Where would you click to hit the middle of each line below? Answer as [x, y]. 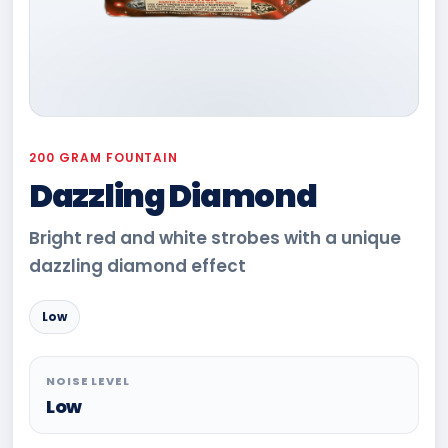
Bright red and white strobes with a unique [215, 238]
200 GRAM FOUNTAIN [104, 157]
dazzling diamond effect [137, 266]
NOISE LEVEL [88, 381]
